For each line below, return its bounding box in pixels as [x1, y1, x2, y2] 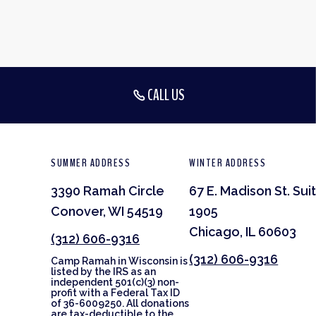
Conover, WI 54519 [51, 203, 163, 219]
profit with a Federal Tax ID [51, 286, 180, 298]
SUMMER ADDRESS [51, 154, 130, 171]
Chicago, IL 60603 [189, 224, 297, 239]
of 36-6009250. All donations [51, 297, 189, 309]
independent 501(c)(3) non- [51, 276, 179, 288]
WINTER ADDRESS [189, 154, 267, 171]
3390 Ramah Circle [51, 183, 164, 198]
